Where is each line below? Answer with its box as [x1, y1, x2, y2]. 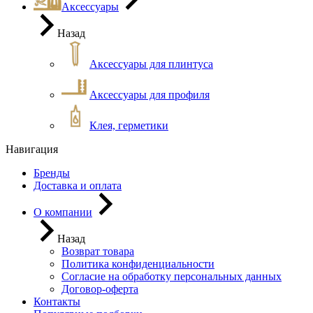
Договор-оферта [61, 283, 138, 295]
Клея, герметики [89, 119, 168, 131]
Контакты [34, 296, 80, 307]
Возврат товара [61, 245, 134, 257]
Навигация [6, 143, 58, 155]
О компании [34, 206, 92, 218]
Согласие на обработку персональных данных [61, 270, 282, 282]
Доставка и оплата [34, 180, 122, 191]
